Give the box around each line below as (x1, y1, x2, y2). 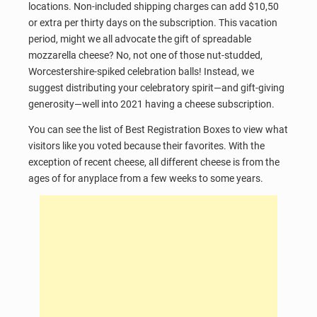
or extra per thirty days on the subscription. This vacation (28, 17, 277, 28)
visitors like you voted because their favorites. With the (28, 139, 265, 151)
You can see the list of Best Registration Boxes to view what (28, 123, 288, 135)
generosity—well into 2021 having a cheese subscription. (28, 98, 275, 110)
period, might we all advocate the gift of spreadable (28, 33, 251, 45)
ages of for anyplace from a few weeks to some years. (28, 172, 263, 184)
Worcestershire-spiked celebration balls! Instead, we (28, 66, 254, 77)
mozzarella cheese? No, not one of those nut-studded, (28, 50, 263, 61)
